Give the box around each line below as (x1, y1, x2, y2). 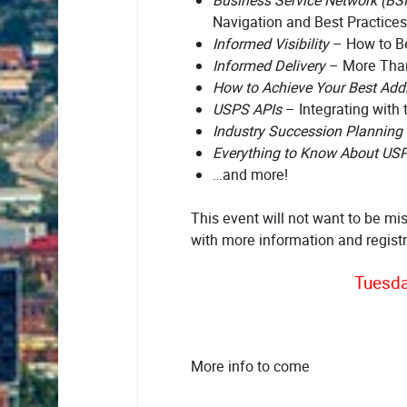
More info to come (191, 355, 310, 377)
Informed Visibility (213, 34, 329, 55)
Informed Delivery (213, 55, 325, 77)
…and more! (213, 164, 288, 186)
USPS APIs (213, 99, 282, 121)
